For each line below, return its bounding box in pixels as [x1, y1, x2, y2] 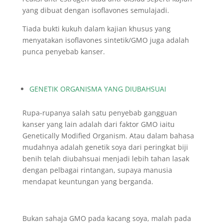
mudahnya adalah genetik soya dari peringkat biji [22, 142, 188, 152]
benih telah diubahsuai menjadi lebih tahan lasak [22, 154, 189, 163]
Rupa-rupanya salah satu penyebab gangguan [22, 108, 177, 117]
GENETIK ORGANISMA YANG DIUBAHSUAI [29, 84, 166, 94]
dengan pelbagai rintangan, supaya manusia [22, 165, 172, 175]
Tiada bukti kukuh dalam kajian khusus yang [22, 24, 171, 33]
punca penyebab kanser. [22, 47, 105, 56]
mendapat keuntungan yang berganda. [22, 177, 153, 186]
